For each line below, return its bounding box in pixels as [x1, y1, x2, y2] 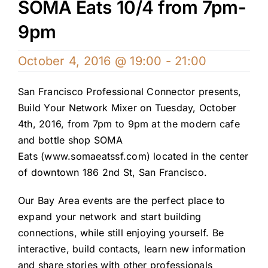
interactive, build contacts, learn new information [17, 243, 245, 255]
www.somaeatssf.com [44, 150, 147, 163]
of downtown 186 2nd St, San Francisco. [17, 166, 208, 179]
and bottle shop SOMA [17, 134, 123, 147]
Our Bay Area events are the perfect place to [17, 194, 226, 207]
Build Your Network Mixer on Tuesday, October [17, 102, 237, 114]
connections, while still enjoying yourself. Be [17, 227, 224, 239]
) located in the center [146, 150, 249, 163]
